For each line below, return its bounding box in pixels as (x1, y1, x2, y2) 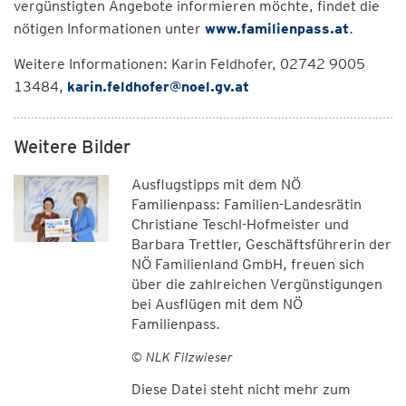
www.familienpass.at (205, 20, 349, 37)
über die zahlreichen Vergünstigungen (130, 275, 382, 293)
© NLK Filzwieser (130, 349, 233, 364)
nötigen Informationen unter (14, 20, 205, 37)
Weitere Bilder (14, 136, 130, 158)
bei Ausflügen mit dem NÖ (130, 295, 303, 313)
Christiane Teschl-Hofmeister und (130, 216, 349, 233)
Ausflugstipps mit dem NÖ (130, 176, 301, 193)
